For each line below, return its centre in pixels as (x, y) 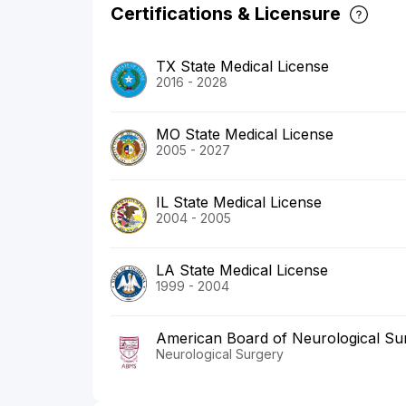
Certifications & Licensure (226, 14)
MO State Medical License (245, 135)
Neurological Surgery (220, 354)
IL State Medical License (239, 203)
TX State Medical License (242, 67)
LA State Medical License (242, 271)
